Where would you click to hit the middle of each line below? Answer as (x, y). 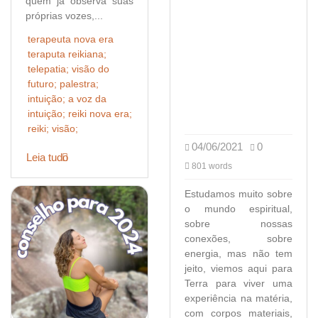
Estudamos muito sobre (238, 193)
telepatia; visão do (68, 68)
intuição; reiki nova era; (80, 113)
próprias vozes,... (64, 15)
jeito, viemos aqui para (238, 268)
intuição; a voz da (67, 98)
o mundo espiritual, (238, 208)
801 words (211, 166)
